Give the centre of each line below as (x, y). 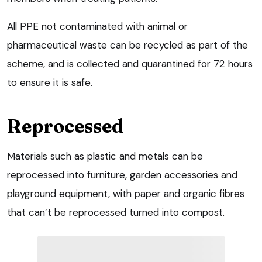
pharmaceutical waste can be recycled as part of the (127, 45)
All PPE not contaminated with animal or (97, 26)
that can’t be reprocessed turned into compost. (116, 212)
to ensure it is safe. (50, 82)
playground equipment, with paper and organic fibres (126, 193)
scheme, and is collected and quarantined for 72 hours (130, 63)
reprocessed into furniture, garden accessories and (122, 175)
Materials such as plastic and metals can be (105, 156)
